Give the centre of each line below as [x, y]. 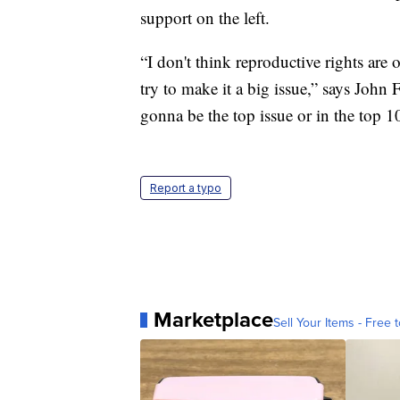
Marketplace [213, 320]
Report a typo [186, 188]
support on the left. [205, 18]
